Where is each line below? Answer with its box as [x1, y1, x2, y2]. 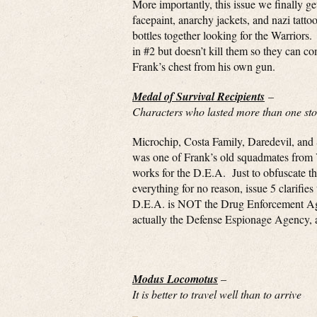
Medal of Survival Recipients [132, 88, 265, 104]
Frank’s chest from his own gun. [132, 59, 275, 74]
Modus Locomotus [132, 271, 218, 287]
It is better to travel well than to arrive [132, 287, 301, 301]
